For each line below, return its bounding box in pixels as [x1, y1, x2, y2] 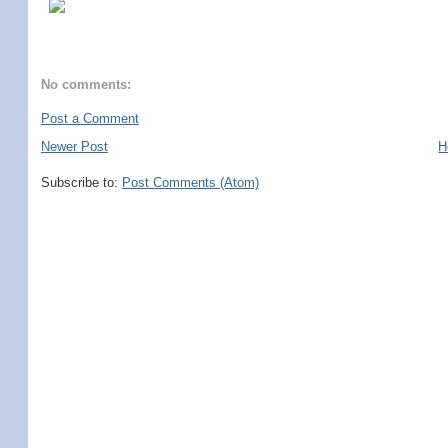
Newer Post [40, 139, 108, 154]
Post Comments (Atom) [121, 175, 259, 190]
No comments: [40, 76, 131, 92]
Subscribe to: [40, 175, 122, 190]
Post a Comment [40, 111, 139, 126]
